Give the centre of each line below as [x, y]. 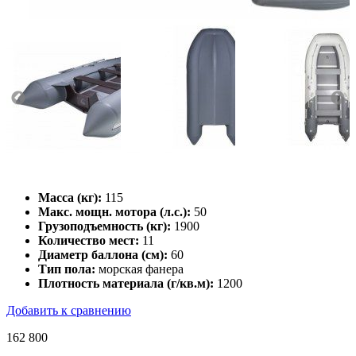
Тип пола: [67, 269]
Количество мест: [89, 240]
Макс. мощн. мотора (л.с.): [114, 211]
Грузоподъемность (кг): [104, 226]
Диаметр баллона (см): [103, 254]
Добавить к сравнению [69, 310]
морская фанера [139, 269]
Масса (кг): [70, 197]
